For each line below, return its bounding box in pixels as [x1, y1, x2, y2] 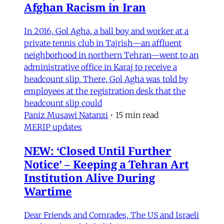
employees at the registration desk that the [24, 85, 185, 96]
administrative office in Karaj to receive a [24, 61, 177, 72]
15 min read [115, 109, 158, 120]
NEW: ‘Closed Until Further [24, 142, 171, 158]
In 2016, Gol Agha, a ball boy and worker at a [24, 25, 188, 36]
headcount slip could [24, 97, 102, 108]
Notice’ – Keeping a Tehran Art [24, 156, 189, 171]
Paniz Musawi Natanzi [24, 109, 108, 120]
